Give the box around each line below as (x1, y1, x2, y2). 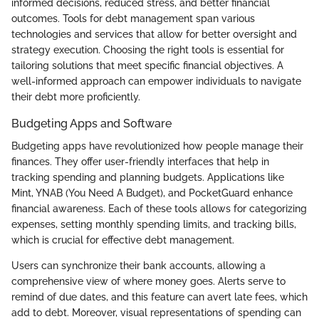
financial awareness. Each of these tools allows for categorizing (11, 203, 307, 215)
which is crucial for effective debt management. (11, 234, 234, 246)
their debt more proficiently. (11, 90, 140, 103)
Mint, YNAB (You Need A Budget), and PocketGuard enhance (11, 187, 293, 199)
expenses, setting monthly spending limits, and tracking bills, (11, 219, 296, 231)
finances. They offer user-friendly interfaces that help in (11, 156, 269, 168)
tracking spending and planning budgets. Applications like (11, 172, 284, 184)
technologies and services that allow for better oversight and (11, 28, 297, 40)
